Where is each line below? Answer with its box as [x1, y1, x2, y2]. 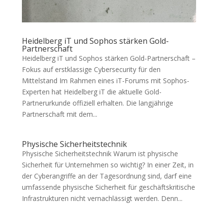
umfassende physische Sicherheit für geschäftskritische [21, 182, 195, 192]
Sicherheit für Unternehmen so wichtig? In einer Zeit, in [21, 160, 194, 170]
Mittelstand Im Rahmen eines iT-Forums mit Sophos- [21, 76, 189, 86]
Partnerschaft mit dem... [21, 109, 97, 119]
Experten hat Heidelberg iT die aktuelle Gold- [21, 87, 162, 97]
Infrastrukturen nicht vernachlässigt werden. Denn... [21, 194, 182, 203]
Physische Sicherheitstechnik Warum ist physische [21, 149, 178, 159]
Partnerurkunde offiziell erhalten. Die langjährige [21, 98, 173, 108]
